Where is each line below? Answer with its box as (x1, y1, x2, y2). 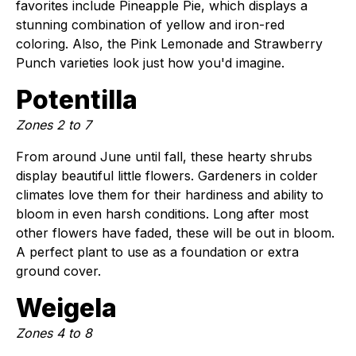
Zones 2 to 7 (16, 117, 91, 133)
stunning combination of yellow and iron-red (16, 17, 284, 33)
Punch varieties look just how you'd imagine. (16, 55, 284, 71)
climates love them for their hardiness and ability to (16, 187, 323, 203)
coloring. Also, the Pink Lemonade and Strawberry (16, 36, 323, 52)
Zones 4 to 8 (16, 325, 92, 341)
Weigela (16, 292, 117, 323)
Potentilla (16, 84, 137, 115)
